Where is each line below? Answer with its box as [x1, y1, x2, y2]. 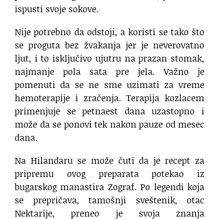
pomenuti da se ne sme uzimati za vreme [15, 78, 204, 91]
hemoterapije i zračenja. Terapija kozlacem [15, 91, 204, 105]
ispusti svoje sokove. [15, 2, 99, 16]
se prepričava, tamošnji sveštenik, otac [15, 194, 204, 207]
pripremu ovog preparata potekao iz [15, 167, 204, 180]
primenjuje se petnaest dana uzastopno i [15, 105, 204, 118]
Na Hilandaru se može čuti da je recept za [15, 154, 204, 167]
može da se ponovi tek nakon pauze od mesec [15, 118, 204, 131]
